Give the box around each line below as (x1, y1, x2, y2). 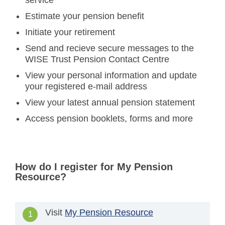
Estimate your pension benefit (25, 11, 144, 21)
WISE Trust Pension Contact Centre (25, 54, 169, 64)
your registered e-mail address (25, 81, 147, 91)
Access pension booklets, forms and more (25, 114, 193, 124)
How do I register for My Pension (15, 161, 173, 172)
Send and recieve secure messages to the (25, 43, 194, 53)
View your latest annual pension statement (25, 97, 195, 107)
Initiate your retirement (25, 27, 115, 37)
